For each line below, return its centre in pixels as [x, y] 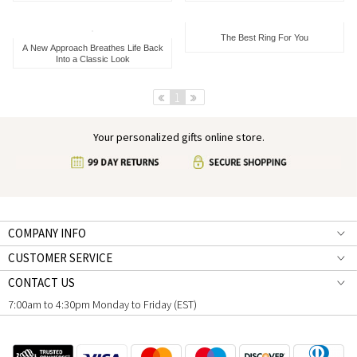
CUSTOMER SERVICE [60, 258]
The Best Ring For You [265, 37]
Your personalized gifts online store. [178, 137]
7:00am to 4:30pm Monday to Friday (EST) [102, 304]
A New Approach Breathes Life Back [92, 47]
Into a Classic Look [92, 59]
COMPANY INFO [47, 233]
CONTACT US [41, 282]
